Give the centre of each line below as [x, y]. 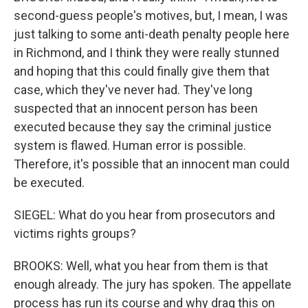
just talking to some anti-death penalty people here [152, 34]
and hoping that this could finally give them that [142, 71]
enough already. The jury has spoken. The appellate [153, 284]
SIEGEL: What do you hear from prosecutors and [144, 215]
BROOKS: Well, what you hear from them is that [141, 266]
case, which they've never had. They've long [133, 90]
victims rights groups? [75, 233]
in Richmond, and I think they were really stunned [146, 53]
